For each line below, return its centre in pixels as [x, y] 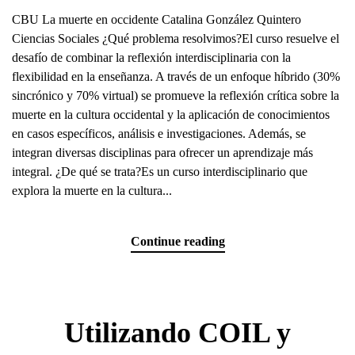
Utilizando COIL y [177, 333]
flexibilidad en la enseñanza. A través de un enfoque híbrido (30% [176, 76]
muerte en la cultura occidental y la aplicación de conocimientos [171, 115]
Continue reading [177, 242]
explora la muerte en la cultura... [92, 191]
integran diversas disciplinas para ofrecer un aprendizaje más [162, 153]
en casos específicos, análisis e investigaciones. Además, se [159, 134]
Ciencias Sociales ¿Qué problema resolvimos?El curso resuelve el [176, 38]
